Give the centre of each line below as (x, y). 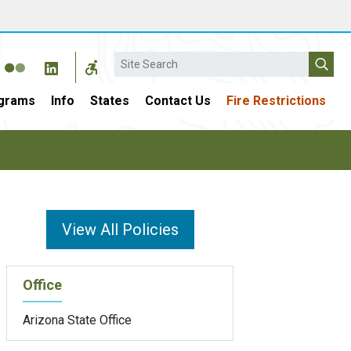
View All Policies (120, 230)
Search (133, 60)
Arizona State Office (77, 320)
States (110, 101)
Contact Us (178, 101)
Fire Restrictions (276, 101)
